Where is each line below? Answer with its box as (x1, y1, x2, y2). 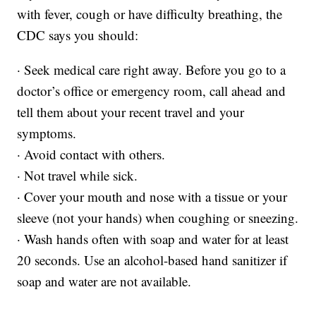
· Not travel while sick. (17, 166, 138, 185)
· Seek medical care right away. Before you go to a (17, 61, 286, 79)
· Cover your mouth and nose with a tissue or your (17, 188, 288, 206)
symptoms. (17, 124, 77, 142)
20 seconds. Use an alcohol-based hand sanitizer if (17, 251, 288, 269)
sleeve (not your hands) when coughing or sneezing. (17, 209, 299, 227)
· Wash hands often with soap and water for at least (17, 230, 289, 248)
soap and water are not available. (17, 272, 192, 291)
